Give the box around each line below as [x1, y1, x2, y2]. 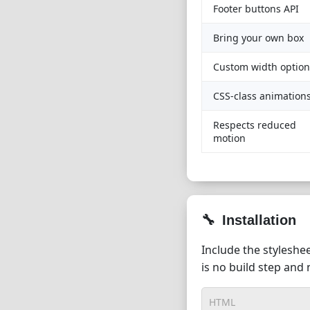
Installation [222, 212, 296, 228]
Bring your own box [213, 31, 304, 44]
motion [213, 131, 246, 145]
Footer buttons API [213, 2, 299, 15]
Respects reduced [213, 118, 296, 131]
